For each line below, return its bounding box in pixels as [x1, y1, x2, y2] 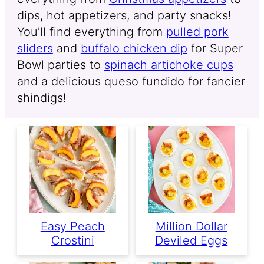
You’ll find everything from [16, 24, 166, 39]
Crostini [51, 233, 94, 247]
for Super [187, 41, 243, 55]
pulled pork [166, 24, 229, 39]
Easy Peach [40, 219, 105, 233]
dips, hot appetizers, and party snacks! [16, 8, 231, 22]
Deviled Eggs [155, 233, 228, 247]
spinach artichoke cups [104, 57, 233, 72]
